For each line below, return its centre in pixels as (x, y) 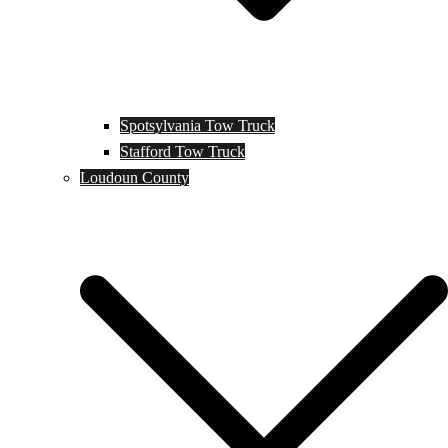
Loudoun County (134, 177)
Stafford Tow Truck (182, 151)
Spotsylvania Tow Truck (197, 125)
